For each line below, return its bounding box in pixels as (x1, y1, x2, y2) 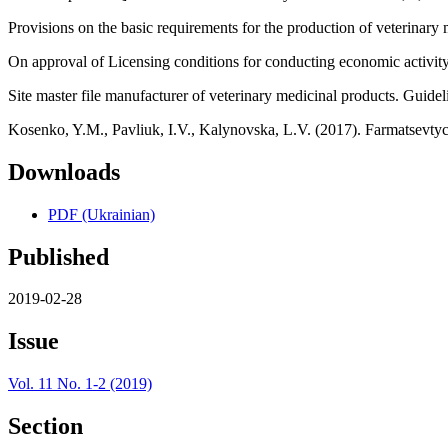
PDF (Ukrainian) (48, 205, 155, 223)
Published (8, 243, 109, 270)
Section (8, 413, 83, 440)
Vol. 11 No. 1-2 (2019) (8, 375, 152, 393)
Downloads (8, 158, 120, 185)
